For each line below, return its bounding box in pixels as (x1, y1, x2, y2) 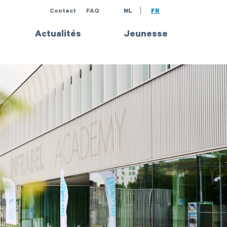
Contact (50, 8, 76, 15)
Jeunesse (124, 30, 168, 40)
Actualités (35, 30, 81, 40)
